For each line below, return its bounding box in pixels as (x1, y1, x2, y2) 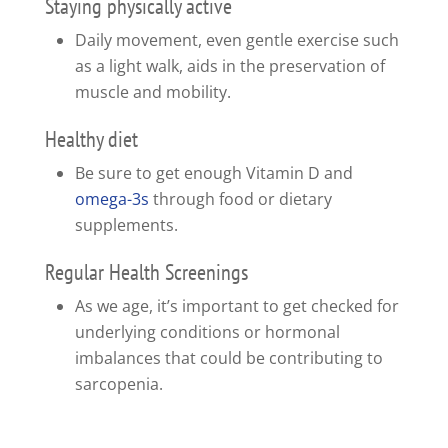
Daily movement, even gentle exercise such (74, 29, 399, 52)
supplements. (74, 214, 178, 237)
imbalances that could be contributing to (74, 347, 383, 370)
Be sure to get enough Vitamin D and (74, 162, 353, 185)
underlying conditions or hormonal (74, 321, 340, 344)
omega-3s (74, 188, 149, 211)
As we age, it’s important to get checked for (74, 295, 399, 318)
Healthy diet (44, 125, 138, 154)
